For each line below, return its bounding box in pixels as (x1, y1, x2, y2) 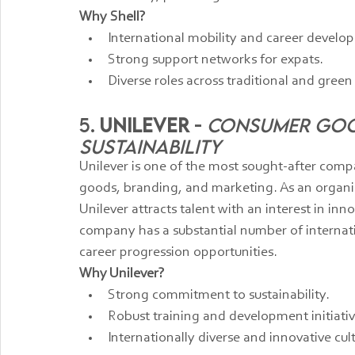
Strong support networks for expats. (108, 53, 323, 68)
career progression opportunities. (79, 246, 277, 261)
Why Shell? (79, 10, 146, 25)
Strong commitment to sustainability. (108, 288, 330, 303)
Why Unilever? (79, 267, 165, 282)
